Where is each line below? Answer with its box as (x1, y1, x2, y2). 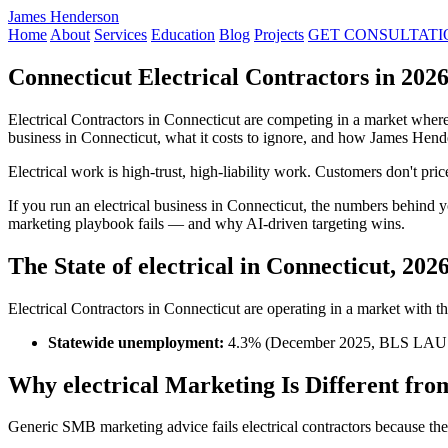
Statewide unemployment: (48, 333, 224, 351)
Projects (254, 26, 304, 43)
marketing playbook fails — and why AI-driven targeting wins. (8, 214, 405, 232)
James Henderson (8, 8, 119, 25)
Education (151, 26, 215, 43)
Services (94, 26, 147, 43)
